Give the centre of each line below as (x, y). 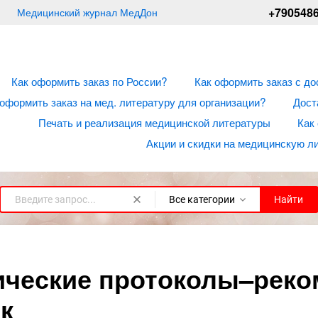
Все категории (202, 199)
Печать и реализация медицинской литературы (154, 122)
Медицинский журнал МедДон (87, 12)
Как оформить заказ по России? (89, 81)
